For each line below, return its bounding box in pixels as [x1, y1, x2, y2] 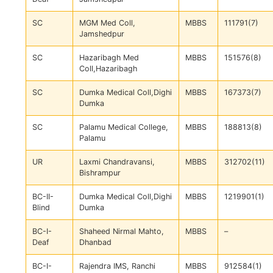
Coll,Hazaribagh [79, 64, 137, 74]
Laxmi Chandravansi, [79, 157, 155, 167]
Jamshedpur [79, 29, 124, 39]
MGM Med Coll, [79, 18, 135, 28]
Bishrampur [79, 168, 121, 178]
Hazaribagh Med [79, 53, 139, 63]
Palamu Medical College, [79, 122, 168, 132]
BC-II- [32, 192, 54, 202]
